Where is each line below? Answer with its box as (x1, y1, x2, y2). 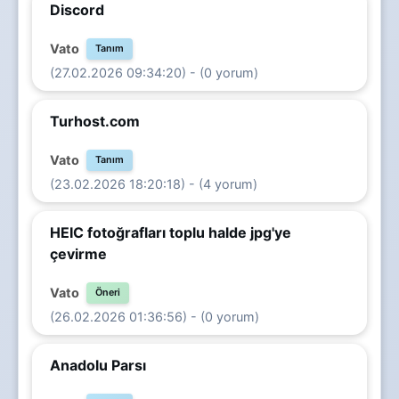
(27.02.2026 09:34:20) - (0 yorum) (50, 64, 258, 80)
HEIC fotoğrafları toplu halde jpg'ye (50, 223, 291, 241)
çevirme (50, 244, 107, 263)
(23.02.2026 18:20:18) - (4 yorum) (50, 175, 257, 191)
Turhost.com (50, 111, 140, 130)
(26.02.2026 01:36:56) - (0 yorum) (50, 308, 259, 324)
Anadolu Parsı (50, 355, 146, 374)
